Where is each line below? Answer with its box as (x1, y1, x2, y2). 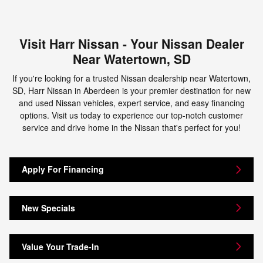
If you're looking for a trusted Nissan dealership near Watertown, (12, 72, 251, 85)
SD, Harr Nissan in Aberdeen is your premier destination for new (12, 85, 251, 97)
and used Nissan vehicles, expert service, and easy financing (18, 97, 245, 109)
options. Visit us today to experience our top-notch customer (20, 109, 243, 122)
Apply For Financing (22, 163, 104, 176)
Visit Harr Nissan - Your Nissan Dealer (19, 34, 244, 52)
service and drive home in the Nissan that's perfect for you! (22, 122, 241, 134)
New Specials (22, 201, 75, 214)
